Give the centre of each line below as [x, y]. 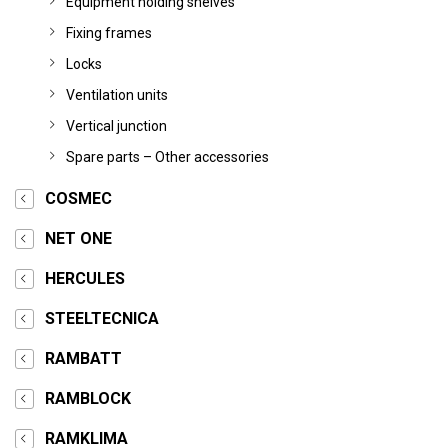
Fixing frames [109, 33]
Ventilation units [117, 95]
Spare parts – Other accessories [167, 157]
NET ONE [78, 238]
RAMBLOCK [88, 398]
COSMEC [78, 198]
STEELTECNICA [102, 318]
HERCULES [85, 278]
